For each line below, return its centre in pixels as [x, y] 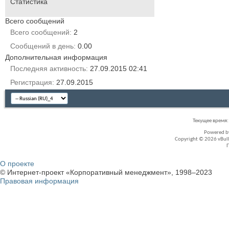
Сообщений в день [42, 46]
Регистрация [31, 82]
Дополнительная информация [56, 57]
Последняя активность [48, 68]
